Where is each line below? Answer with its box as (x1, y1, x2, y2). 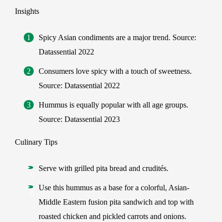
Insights (15, 7, 39, 15)
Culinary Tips (15, 138, 57, 146)
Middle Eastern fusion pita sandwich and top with (39, 198, 194, 206)
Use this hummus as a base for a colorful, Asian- (39, 183, 189, 192)
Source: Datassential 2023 (39, 115, 120, 123)
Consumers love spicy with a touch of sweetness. (38, 67, 192, 75)
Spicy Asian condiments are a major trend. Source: (38, 33, 196, 42)
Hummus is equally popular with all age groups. (38, 101, 188, 109)
